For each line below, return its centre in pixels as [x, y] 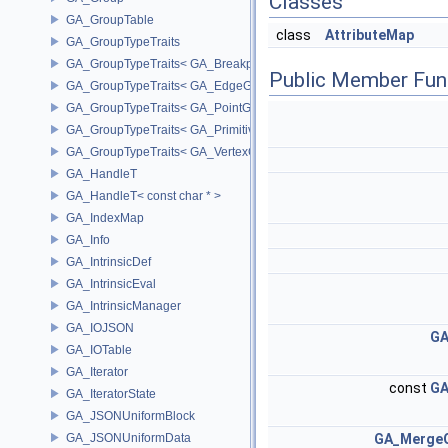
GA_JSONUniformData [128, 437]
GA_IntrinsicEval [111, 283]
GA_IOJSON [100, 327]
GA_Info [88, 239]
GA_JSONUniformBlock [130, 415]
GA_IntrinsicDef [108, 261]
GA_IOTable [99, 349]
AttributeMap [369, 35]
